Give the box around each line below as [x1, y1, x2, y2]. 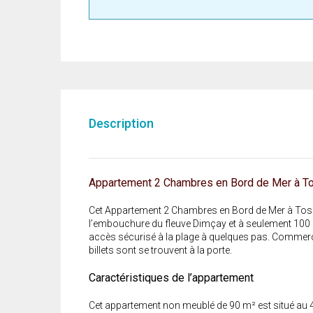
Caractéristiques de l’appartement [89, 271, 254, 285]
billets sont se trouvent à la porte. [89, 245, 232, 256]
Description [89, 116, 154, 131]
